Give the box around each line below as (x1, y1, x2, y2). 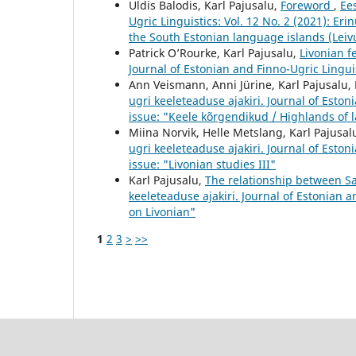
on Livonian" (129, 203, 195, 219)
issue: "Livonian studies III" (129, 156, 276, 172)
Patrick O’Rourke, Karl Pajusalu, (129, 44, 300, 60)
